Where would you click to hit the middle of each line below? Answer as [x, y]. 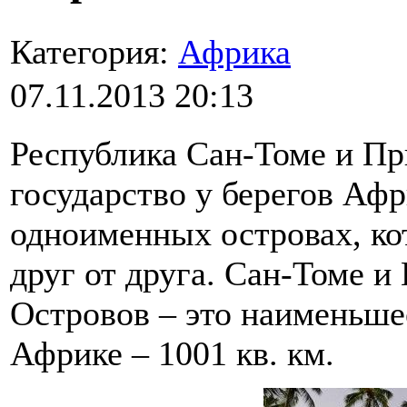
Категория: [94, 52]
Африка [234, 52]
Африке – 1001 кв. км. [172, 354]
